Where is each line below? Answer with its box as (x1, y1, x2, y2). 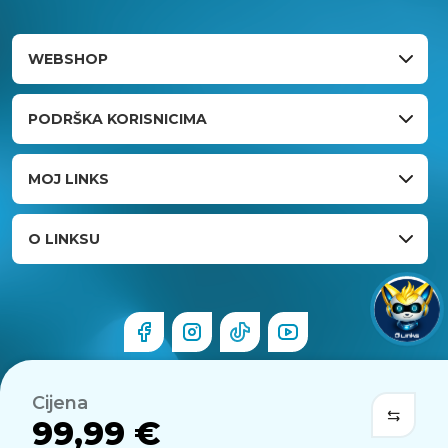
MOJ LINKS (28, 169, 109, 188)
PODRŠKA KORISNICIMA (28, 109, 207, 128)
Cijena (32, 391, 88, 414)
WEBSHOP (28, 49, 108, 68)
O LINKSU (28, 229, 100, 248)
